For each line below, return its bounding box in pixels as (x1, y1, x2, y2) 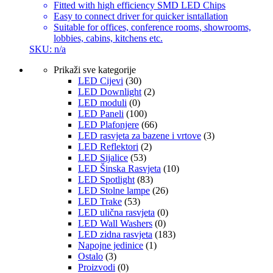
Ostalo (78, 251, 103, 262)
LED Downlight (78, 87, 141, 97)
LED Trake (78, 196, 122, 207)
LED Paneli (78, 108, 124, 119)
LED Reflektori (78, 141, 138, 152)
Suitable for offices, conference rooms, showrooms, (54, 22, 251, 33)
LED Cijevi (78, 76, 123, 87)
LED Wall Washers (78, 218, 152, 229)
